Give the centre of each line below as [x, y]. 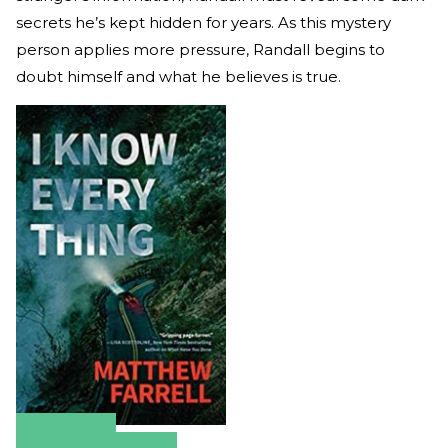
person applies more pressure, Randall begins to [200, 49]
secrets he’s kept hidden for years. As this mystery [203, 22]
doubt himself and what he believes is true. [178, 76]
